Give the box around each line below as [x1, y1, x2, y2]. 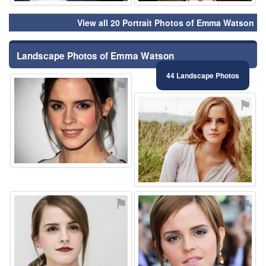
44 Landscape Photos [166, 70, 239, 81]
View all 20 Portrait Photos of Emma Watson [77, 17, 254, 29]
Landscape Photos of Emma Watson [17, 49, 174, 63]
